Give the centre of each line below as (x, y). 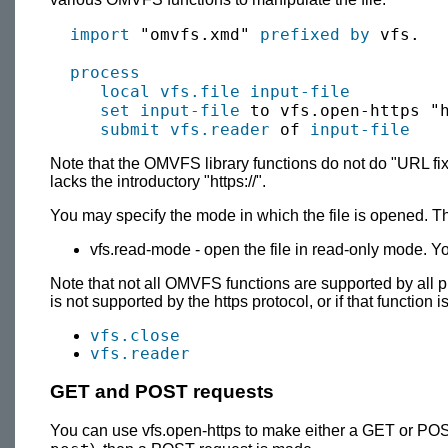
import (100, 34)
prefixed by (315, 34)
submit (130, 129)
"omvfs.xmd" (195, 34)
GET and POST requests (162, 392)
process (105, 72)
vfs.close (135, 335)
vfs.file (200, 91)
